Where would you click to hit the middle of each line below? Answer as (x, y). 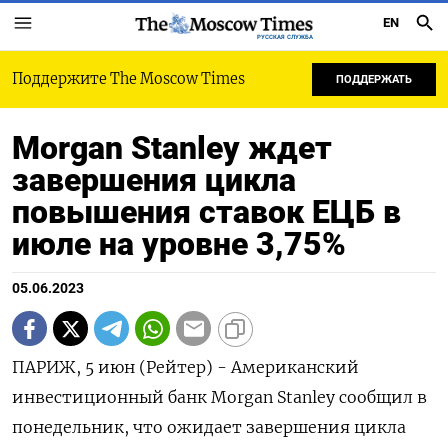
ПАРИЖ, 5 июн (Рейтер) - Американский (185, 367)
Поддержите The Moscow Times (128, 79)
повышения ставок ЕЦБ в (206, 212)
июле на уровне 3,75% (179, 244)
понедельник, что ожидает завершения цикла (209, 427)
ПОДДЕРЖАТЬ (374, 79)
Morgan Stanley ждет (172, 148)
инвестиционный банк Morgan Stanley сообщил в (219, 397)
